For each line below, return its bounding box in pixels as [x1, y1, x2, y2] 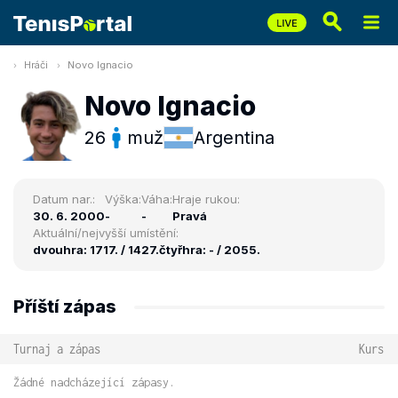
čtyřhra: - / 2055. [159, 243, 260, 257]
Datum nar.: [33, 192, 95, 206]
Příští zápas [13, 296, 116, 317]
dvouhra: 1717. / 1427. [33, 243, 159, 257]
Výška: [105, 192, 141, 206]
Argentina [194, 126, 275, 148]
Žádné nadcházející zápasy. [13, 376, 175, 389]
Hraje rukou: [172, 192, 240, 206]
